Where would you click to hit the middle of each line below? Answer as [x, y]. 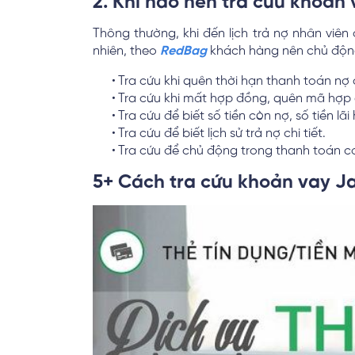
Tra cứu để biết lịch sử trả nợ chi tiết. [222, 134]
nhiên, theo [126, 51]
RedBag [183, 51]
